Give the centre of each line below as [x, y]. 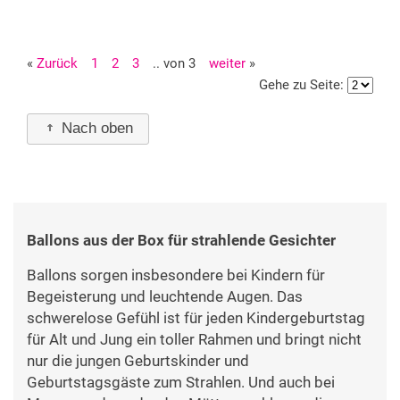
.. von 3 [174, 63]
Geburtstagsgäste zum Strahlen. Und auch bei [181, 383]
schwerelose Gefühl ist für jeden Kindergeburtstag [196, 318]
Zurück [57, 63]
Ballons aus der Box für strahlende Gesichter [181, 241]
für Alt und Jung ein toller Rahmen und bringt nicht [194, 340]
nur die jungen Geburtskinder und [138, 361]
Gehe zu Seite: [303, 84]
